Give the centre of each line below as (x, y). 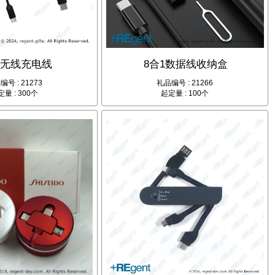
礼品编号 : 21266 (185, 83)
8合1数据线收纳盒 (186, 64)
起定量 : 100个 (185, 94)
